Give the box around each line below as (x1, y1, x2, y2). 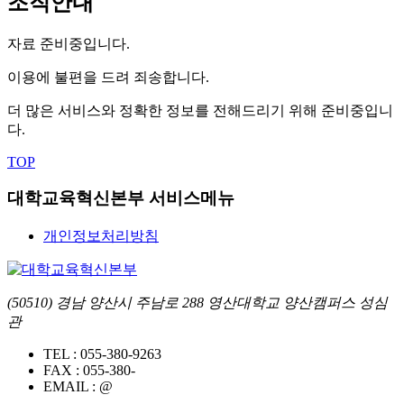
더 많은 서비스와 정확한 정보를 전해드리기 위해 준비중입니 (7, 102, 393, 118)
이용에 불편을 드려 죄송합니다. (7, 69, 209, 85)
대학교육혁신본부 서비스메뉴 (7, 188, 234, 208)
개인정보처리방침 (43, 228, 159, 244)
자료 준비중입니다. (7, 35, 130, 51)
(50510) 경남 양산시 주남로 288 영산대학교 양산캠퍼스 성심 (7, 295, 388, 311)
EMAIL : (43, 379, 96, 395)
